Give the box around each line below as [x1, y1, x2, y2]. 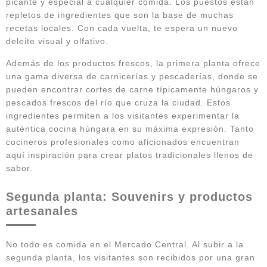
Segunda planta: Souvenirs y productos [6, 190, 253, 203]
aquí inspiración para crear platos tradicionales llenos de [6, 150, 253, 160]
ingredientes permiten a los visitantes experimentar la [6, 110, 240, 120]
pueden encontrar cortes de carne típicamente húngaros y [6, 84, 259, 94]
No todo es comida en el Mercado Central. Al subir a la [6, 239, 244, 249]
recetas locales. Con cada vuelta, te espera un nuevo [6, 23, 238, 33]
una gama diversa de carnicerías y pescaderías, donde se [6, 71, 258, 81]
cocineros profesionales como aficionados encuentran [6, 136, 240, 147]
